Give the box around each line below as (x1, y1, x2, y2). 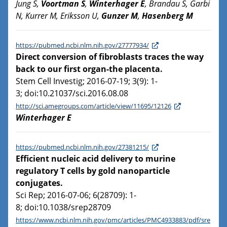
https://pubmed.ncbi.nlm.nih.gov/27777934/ (16, 41, 149, 50)
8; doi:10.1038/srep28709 (16, 202, 111, 213)
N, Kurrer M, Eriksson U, (16, 10, 101, 22)
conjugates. (16, 177, 63, 189)
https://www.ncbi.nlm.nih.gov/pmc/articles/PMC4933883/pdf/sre (16, 215, 210, 225)
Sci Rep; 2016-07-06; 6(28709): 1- (16, 190, 136, 201)
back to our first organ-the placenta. (16, 63, 163, 75)
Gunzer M (101, 10, 138, 22)
